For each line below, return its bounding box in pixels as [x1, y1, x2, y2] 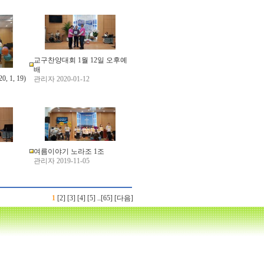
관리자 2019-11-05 [34, 157, 90, 165]
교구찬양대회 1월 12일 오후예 [34, 56, 127, 64]
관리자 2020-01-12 [34, 75, 90, 83]
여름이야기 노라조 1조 [34, 147, 104, 156]
